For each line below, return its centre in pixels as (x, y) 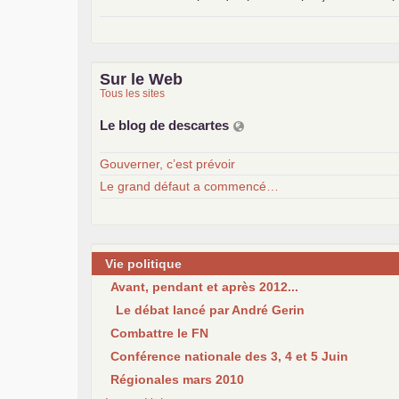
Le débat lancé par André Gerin (210, 309)
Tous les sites (132, 93)
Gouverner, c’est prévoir (167, 164)
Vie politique (143, 263)
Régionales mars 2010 (177, 379)
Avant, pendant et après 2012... (204, 286)
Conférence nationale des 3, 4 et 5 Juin (229, 356)
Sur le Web (141, 79)
